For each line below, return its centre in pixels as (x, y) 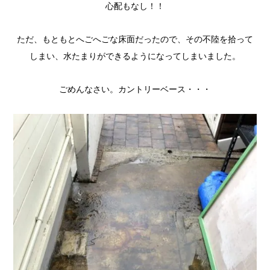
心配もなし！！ (135, 6)
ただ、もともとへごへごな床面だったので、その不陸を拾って (135, 39)
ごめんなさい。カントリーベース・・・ (135, 89)
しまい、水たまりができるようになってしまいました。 (135, 56)
